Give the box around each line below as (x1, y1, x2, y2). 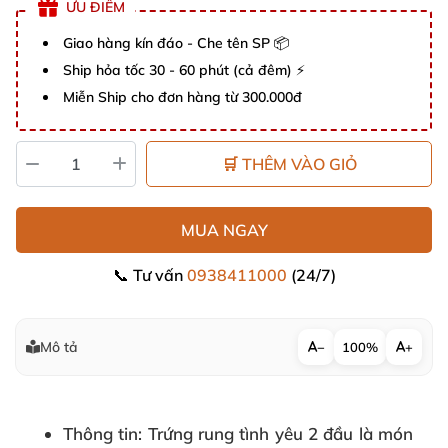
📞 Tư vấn (112, 265, 187, 285)
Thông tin (63, 423, 139, 444)
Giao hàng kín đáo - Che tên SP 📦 (63, 34, 289, 52)
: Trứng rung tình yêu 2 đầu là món (138, 423, 414, 444)
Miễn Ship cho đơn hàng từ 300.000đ (63, 88, 302, 106)
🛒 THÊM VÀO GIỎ (221, 154, 357, 174)
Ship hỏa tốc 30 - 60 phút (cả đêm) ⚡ (63, 61, 305, 79)
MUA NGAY (180, 220, 268, 240)
